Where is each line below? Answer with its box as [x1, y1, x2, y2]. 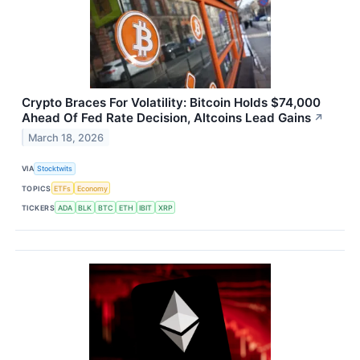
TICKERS [22, 202, 55, 212]
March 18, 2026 [28, 131, 104, 144]
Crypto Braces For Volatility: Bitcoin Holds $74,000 [22, 94, 321, 110]
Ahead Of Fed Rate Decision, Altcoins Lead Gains [22, 109, 311, 125]
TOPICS [22, 183, 51, 193]
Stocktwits [37, 164, 73, 174]
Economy [76, 183, 108, 193]
